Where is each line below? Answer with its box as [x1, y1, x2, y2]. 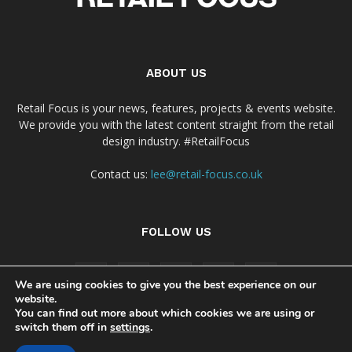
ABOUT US [145, 65, 207, 80]
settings [110, 320, 150, 335]
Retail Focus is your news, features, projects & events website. [16, 100, 335, 115]
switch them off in [15, 320, 110, 335]
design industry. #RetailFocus [102, 133, 250, 148]
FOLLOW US [141, 224, 211, 239]
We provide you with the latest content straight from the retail [18, 116, 334, 132]
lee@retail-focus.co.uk [150, 166, 262, 181]
